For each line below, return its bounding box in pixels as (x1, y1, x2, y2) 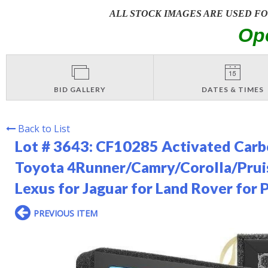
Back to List (18, 121, 70, 135)
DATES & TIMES (201, 84, 264, 94)
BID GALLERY (54, 84, 106, 94)
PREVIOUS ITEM (33, 207, 98, 219)
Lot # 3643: (15, 136, 96, 155)
